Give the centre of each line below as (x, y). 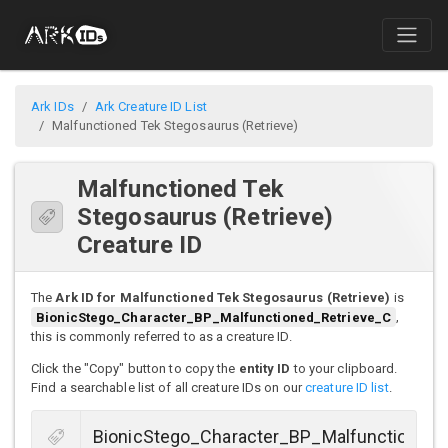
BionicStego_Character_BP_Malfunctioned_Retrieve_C (214, 317)
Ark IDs (52, 107)
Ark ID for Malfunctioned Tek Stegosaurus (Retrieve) (223, 298)
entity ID (264, 368)
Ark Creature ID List (150, 107)
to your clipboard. (344, 368)
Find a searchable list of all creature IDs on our (168, 387)
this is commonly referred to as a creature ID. (161, 336)
